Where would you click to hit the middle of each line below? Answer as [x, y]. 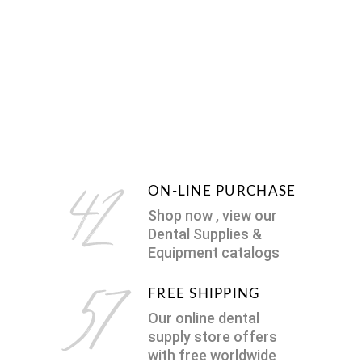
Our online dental [204, 318]
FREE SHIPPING [204, 294]
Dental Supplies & [205, 234]
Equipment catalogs [214, 253]
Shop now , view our [213, 215]
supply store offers [213, 337]
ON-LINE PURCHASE [222, 191]
